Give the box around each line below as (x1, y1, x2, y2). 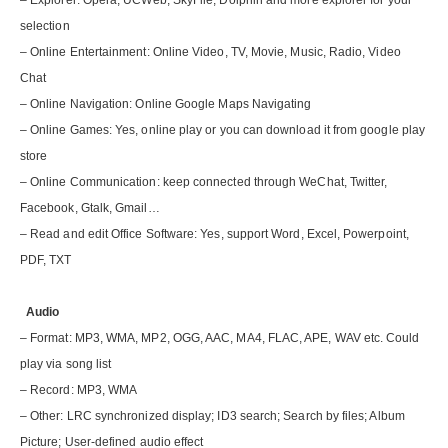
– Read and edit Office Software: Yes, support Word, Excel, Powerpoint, (20, 227, 409, 242)
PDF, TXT (20, 253, 72, 268)
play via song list (20, 357, 112, 372)
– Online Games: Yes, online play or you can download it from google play (20, 123, 426, 138)
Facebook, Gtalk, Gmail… (20, 201, 160, 216)
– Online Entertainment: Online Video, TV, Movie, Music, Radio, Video (20, 45, 401, 60)
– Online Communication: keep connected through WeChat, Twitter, (20, 175, 388, 190)
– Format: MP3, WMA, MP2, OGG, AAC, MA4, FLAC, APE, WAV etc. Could (20, 331, 420, 346)
